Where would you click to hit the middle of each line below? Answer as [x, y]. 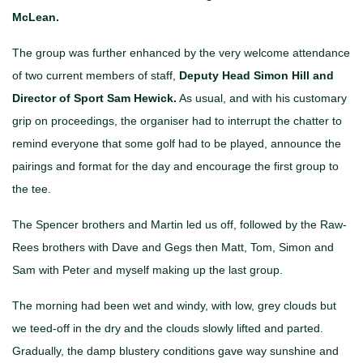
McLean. [36, 17]
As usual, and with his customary [262, 98]
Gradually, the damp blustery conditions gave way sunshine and [175, 350]
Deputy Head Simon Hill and [256, 75]
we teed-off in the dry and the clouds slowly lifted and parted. [168, 328]
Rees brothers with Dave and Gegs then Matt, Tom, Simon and [173, 247]
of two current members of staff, [96, 75]
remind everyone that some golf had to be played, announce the [177, 143]
